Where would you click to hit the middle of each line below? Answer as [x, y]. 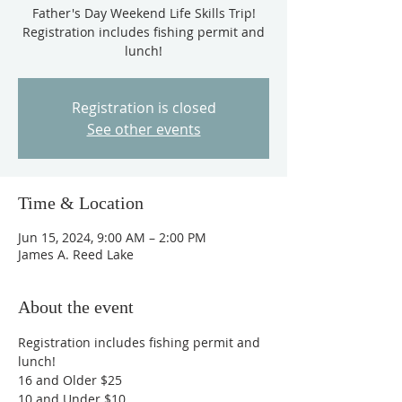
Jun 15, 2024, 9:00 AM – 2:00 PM [112, 237]
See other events [144, 129]
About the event [76, 307]
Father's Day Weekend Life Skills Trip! [144, 13]
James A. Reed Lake [76, 254]
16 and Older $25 [70, 380]
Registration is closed [144, 108]
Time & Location [81, 203]
